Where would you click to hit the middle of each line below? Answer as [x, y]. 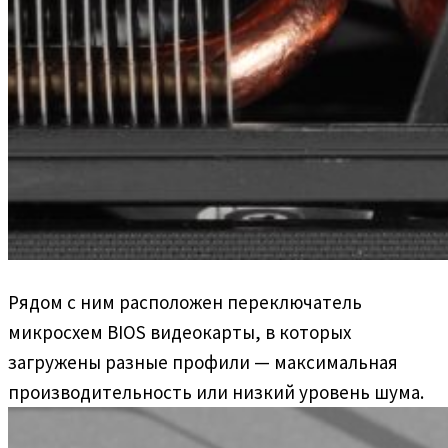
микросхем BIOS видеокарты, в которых [179, 331]
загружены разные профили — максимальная [203, 361]
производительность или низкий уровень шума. [216, 391]
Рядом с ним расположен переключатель [185, 301]
